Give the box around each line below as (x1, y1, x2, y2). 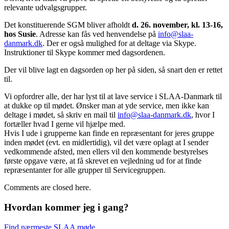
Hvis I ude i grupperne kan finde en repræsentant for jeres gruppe (4, 129, 214, 138)
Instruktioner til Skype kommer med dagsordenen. (4, 48, 165, 57)
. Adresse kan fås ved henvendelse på (36, 30, 158, 39)
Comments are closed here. (4, 183, 91, 192)
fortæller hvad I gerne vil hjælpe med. (4, 120, 125, 129)
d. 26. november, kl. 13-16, (132, 20, 223, 30)
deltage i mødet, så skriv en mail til (4, 110, 118, 120)
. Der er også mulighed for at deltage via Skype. (42, 39, 196, 48)
